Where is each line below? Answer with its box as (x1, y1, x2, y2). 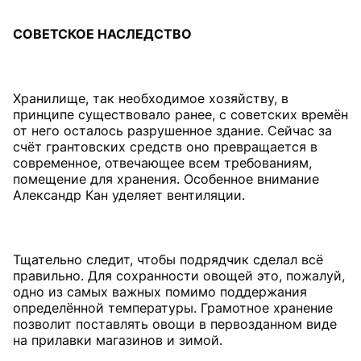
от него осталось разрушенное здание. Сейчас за (13, 122, 332, 139)
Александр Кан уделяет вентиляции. (13, 186, 245, 203)
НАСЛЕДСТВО (98, 25, 192, 42)
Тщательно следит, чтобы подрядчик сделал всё (13, 251, 323, 268)
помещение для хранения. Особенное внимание (13, 170, 319, 187)
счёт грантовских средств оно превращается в (13, 138, 317, 155)
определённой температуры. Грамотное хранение (13, 299, 333, 316)
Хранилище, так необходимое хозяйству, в (13, 89, 288, 106)
